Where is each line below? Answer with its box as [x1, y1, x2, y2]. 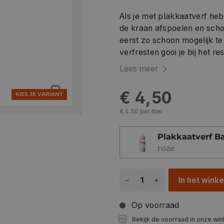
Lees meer [119, 64, 158, 74]
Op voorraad [131, 200, 179, 210]
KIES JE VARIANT [15, 90, 63, 97]
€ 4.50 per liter [119, 108, 162, 115]
